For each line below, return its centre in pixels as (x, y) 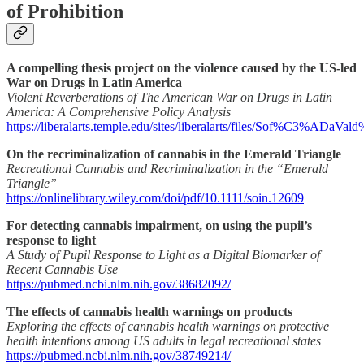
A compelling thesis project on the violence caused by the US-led (182, 68)
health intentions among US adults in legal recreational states (164, 341)
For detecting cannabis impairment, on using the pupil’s (159, 226)
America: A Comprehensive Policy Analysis (119, 112)
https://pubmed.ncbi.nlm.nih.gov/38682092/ (119, 284)
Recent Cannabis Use (62, 270)
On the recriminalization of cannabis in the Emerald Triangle (174, 154)
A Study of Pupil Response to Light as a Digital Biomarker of (163, 255)
